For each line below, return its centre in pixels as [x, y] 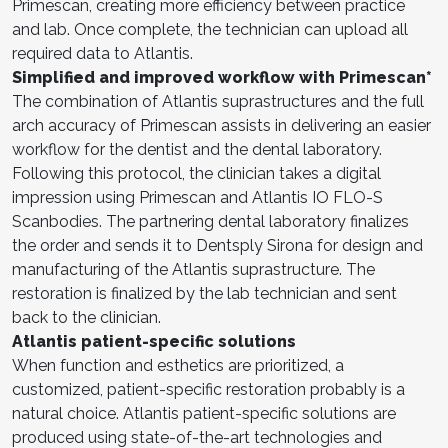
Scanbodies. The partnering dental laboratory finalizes [210, 221]
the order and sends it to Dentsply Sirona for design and [217, 245]
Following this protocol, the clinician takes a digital [196, 173]
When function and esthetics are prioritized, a [178, 365]
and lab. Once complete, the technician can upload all [210, 29]
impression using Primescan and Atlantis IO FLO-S [197, 197]
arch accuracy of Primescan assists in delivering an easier [221, 125]
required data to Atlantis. [102, 53]
